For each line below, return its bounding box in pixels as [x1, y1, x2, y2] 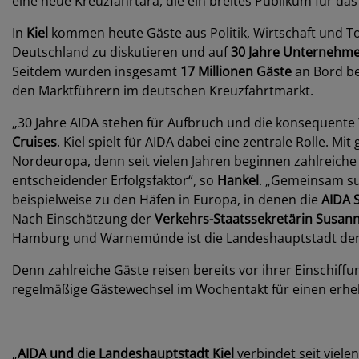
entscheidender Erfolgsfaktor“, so [12, 171, 217, 189]
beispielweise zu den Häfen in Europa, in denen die [12, 191, 318, 208]
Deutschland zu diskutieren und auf [12, 43, 231, 61]
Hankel [217, 171, 259, 189]
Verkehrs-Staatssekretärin [155, 210, 316, 228]
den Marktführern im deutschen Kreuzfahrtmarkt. [12, 82, 313, 99]
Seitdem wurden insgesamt [12, 63, 180, 80]
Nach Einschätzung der [12, 210, 155, 228]
